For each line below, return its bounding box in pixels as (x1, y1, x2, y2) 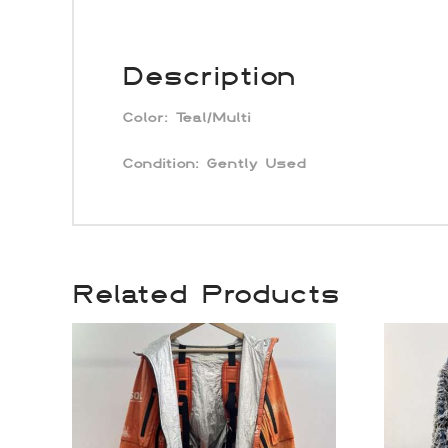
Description (121, 58, 296, 92)
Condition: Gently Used (121, 155, 306, 172)
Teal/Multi (167, 109, 258, 126)
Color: (121, 109, 168, 126)
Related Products (72, 275, 340, 309)
